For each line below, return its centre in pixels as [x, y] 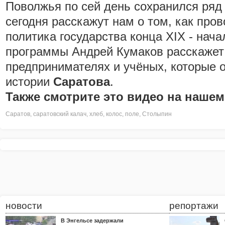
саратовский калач [60, 114]
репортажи [194, 206]
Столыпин [157, 114]
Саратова [82, 82]
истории [29, 82]
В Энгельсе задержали [92, 220]
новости [24, 206]
